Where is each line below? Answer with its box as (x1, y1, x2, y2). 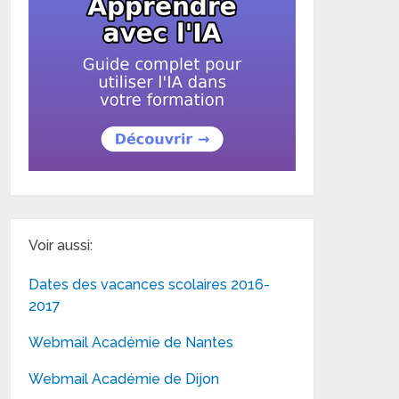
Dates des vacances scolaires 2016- (28, 275, 271, 293)
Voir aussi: (28, 236, 94, 254)
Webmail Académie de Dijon (28, 370, 220, 387)
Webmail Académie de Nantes (28, 333, 234, 351)
